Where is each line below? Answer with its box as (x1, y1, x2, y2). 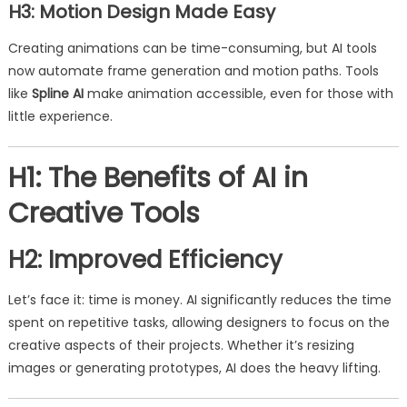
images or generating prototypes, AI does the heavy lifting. (7, 359, 381, 377)
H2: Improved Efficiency (7, 243, 283, 276)
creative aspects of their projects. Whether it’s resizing (7, 336, 354, 354)
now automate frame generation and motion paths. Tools (7, 62, 379, 80)
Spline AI (31, 84, 84, 103)
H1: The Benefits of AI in (7, 159, 308, 197)
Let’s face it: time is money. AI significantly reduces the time (7, 291, 392, 309)
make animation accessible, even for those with (83, 84, 393, 103)
